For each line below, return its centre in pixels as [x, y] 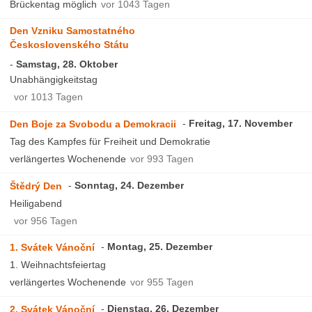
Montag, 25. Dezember [160, 247]
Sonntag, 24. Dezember [130, 185]
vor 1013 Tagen [49, 97]
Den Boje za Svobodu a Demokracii [93, 124]
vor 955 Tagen [162, 282]
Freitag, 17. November [241, 123]
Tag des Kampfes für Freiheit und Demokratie [110, 141]
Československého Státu [70, 45]
